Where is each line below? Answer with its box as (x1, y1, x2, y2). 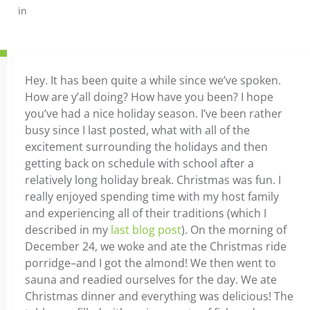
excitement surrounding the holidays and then (25, 139, 268, 154)
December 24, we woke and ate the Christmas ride (25, 239, 286, 254)
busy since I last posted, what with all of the (25, 122, 250, 138)
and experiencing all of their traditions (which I (25, 206, 266, 221)
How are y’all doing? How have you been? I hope (25, 89, 273, 104)
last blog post (111, 222, 181, 237)
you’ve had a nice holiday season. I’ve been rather (25, 106, 282, 121)
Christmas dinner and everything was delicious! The (25, 289, 293, 304)
